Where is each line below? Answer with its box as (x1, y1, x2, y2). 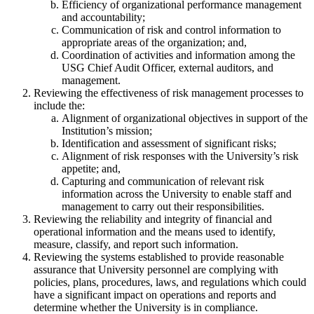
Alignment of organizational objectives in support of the (62, 112, 308, 125)
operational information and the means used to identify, (34, 226, 275, 238)
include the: (34, 100, 85, 112)
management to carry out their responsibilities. (62, 200, 264, 213)
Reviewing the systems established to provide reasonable (34, 251, 284, 264)
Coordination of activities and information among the (62, 49, 295, 62)
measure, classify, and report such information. (34, 238, 238, 251)
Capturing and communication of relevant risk (62, 175, 264, 188)
